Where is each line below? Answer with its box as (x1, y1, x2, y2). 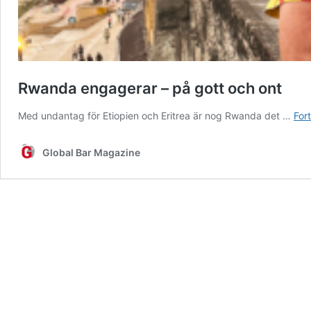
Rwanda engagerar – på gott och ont (18, 78, 282, 97)
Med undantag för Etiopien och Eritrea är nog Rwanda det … (18, 109, 294, 121)
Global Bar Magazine (42, 146, 140, 158)
